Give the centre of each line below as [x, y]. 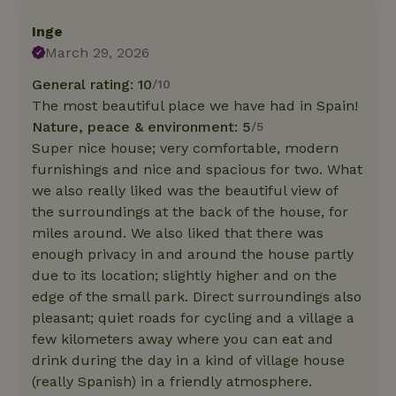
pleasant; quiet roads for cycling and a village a [193, 317]
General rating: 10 [92, 84]
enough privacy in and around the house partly [193, 254]
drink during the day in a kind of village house [188, 360]
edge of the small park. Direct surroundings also [197, 296]
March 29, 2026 [98, 52]
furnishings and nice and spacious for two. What [197, 169]
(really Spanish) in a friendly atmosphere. [172, 381]
